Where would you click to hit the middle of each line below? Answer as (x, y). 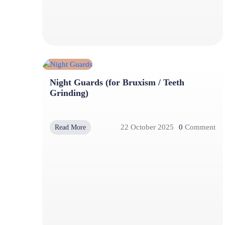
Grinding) (69, 93)
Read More (70, 127)
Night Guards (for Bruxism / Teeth (117, 82)
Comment (199, 127)
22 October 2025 (147, 127)
